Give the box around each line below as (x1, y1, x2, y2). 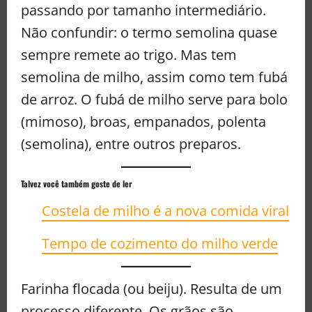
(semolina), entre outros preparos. (21, 134, 241, 154)
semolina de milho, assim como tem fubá (21, 68, 288, 87)
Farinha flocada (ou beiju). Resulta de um (21, 279, 282, 299)
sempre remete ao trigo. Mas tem (21, 45, 237, 65)
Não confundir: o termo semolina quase (21, 23, 277, 42)
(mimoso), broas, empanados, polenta (21, 112, 266, 132)
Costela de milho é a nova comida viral (42, 201, 289, 221)
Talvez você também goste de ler (21, 178, 132, 190)
